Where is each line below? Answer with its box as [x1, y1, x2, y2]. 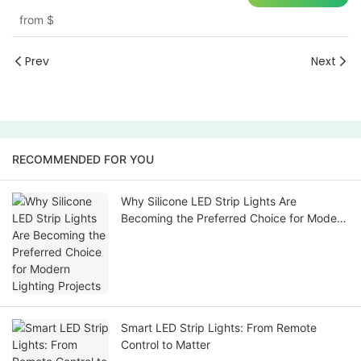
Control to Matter [121, 338, 210, 352]
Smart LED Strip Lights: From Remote [121, 321, 317, 335]
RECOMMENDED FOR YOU [12, 152, 154, 167]
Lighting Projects [121, 228, 210, 243]
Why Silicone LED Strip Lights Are [121, 194, 297, 209]
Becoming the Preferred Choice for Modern [121, 211, 347, 226]
